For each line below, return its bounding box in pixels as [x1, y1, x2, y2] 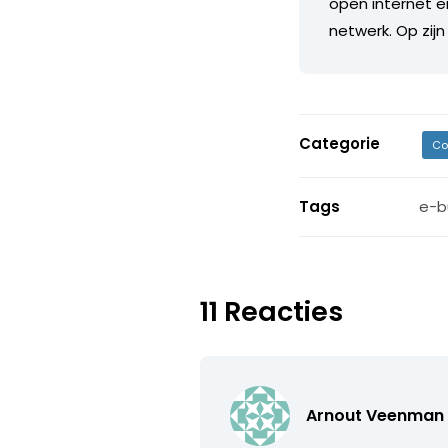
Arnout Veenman [306, 403, 445, 427]
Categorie [298, 132, 380, 154]
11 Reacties [200, 292, 344, 330]
